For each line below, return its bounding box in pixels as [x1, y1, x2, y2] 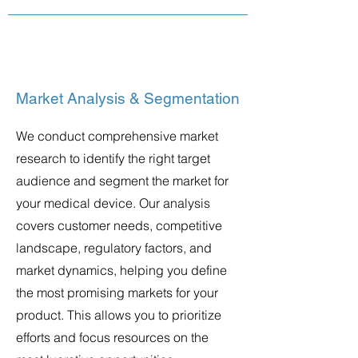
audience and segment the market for [16, 173, 229, 189]
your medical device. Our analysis [16, 195, 210, 211]
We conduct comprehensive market [16, 128, 218, 144]
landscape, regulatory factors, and [16, 240, 212, 256]
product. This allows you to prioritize [16, 307, 221, 323]
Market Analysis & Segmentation [16, 89, 240, 107]
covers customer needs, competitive [16, 217, 222, 233]
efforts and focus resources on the [16, 329, 209, 345]
